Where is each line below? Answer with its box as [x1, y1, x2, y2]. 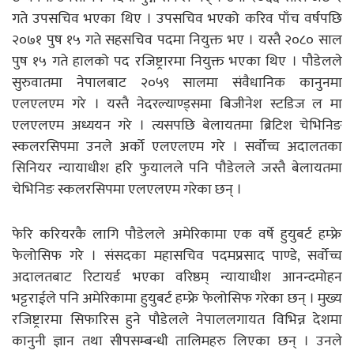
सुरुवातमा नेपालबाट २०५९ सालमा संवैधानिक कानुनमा [12, 70, 342, 95]
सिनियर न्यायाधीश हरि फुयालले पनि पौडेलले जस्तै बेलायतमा [12, 156, 342, 180]
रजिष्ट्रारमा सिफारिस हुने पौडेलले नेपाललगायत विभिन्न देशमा [12, 307, 342, 332]
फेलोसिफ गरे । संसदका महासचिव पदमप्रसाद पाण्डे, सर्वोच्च [12, 243, 342, 268]
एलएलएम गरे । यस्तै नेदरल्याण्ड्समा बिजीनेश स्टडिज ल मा [12, 92, 342, 116]
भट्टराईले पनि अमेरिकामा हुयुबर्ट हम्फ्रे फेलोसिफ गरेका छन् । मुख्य [12, 286, 342, 311]
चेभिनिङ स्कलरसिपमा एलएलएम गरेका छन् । [12, 177, 242, 201]
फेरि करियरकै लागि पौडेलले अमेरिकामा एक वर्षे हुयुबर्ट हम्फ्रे [12, 222, 342, 247]
